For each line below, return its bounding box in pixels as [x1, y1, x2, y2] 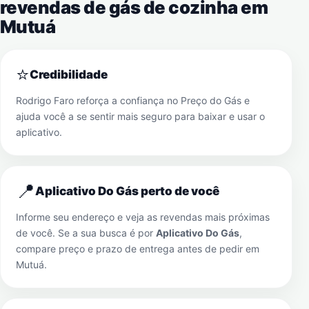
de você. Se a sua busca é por [16, 227, 156, 239]
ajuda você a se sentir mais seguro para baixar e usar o [16, 110, 265, 122]
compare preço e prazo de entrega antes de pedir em [16, 243, 259, 255]
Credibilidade [30, 68, 108, 81]
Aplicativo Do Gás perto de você [35, 184, 219, 198]
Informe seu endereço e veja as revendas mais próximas [16, 211, 270, 223]
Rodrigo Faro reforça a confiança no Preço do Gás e [16, 94, 250, 106]
